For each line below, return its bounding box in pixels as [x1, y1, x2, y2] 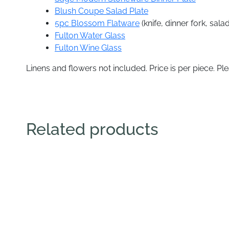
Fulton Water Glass [55, 30, 125, 40]
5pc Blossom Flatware [55, 18, 140, 28]
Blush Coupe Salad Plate [55, 6, 148, 16]
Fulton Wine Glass [55, 42, 122, 53]
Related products [26, 119, 158, 139]
